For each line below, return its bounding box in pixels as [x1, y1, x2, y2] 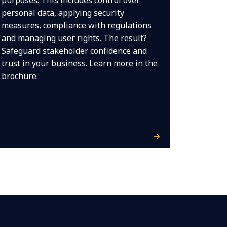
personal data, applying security [1, 7, 124, 18]
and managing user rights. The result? [1, 32, 147, 44]
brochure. [1, 70, 38, 82]
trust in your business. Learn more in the [1, 58, 158, 69]
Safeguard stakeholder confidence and [1, 45, 147, 56]
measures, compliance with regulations [1, 20, 152, 31]
